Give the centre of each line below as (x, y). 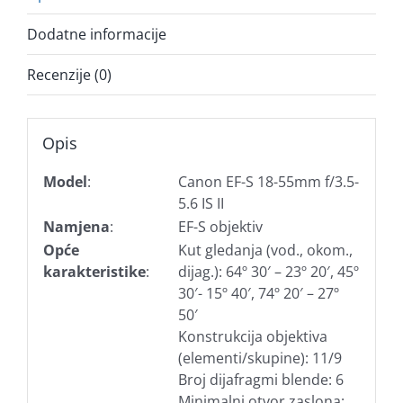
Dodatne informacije (97, 35)
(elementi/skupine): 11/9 (260, 358)
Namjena (76, 226)
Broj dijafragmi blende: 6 (260, 379)
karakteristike (94, 271)
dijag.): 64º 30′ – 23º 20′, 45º (268, 271)
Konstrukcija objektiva (252, 336)
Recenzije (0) (69, 75)
